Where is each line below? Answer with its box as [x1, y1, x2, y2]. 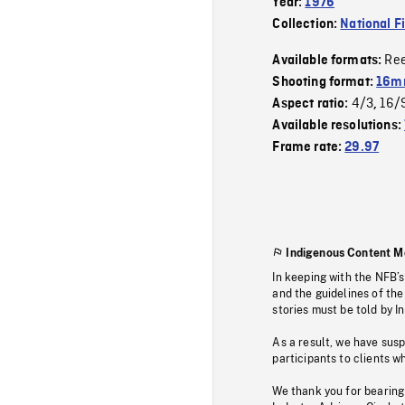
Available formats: [272, 52, 385, 68]
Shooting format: [272, 74, 377, 89]
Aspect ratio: [272, 96, 352, 111]
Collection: [272, 16, 341, 32]
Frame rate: [272, 139, 345, 155]
